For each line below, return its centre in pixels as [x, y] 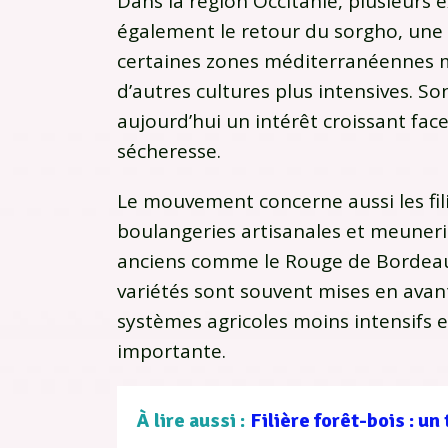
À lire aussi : [191, 421]
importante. [171, 351]
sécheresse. [169, 151]
